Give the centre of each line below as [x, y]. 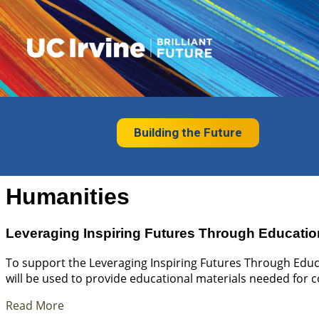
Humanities [68, 197]
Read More [35, 305]
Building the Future [188, 132]
